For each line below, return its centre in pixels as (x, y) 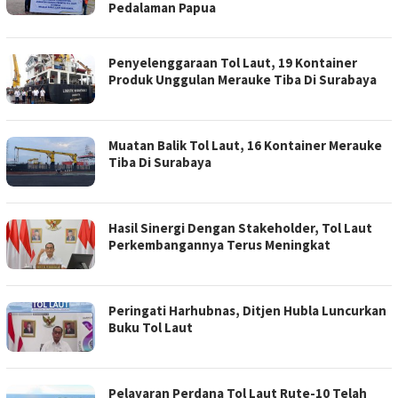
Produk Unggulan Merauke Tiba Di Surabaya (243, 80)
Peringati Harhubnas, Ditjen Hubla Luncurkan (247, 311)
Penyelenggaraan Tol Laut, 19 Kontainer (233, 63)
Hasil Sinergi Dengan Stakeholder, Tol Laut (240, 228)
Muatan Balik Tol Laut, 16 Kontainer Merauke (245, 146)
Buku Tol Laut (151, 328)
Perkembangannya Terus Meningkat (219, 245)
